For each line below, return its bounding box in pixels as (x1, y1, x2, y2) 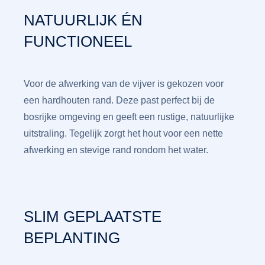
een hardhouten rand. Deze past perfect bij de (24, 95, 215, 105)
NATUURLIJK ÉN (24, 11, 143, 29)
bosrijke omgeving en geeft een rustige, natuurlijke (24, 111, 234, 122)
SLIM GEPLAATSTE (24, 207, 161, 225)
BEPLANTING (24, 228, 120, 247)
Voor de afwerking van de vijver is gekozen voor (24, 78, 224, 89)
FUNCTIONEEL (24, 32, 132, 50)
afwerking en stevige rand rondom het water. (24, 144, 208, 155)
